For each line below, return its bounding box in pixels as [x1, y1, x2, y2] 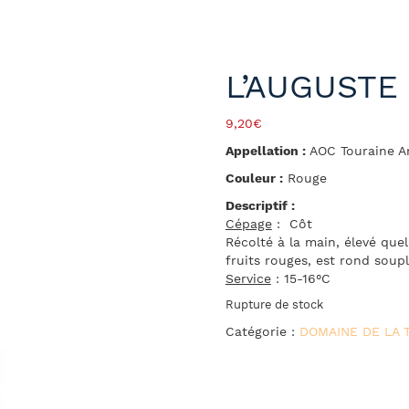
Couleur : [225, 171, 283, 186]
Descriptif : [225, 198, 295, 214]
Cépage [225, 216, 272, 232]
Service [225, 271, 271, 287]
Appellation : [225, 143, 306, 159]
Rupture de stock [225, 298, 323, 312]
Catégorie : [225, 324, 299, 340]
